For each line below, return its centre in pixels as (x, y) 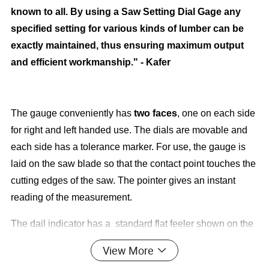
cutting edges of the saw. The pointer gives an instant (123, 181)
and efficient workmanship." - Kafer (91, 62)
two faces (156, 113)
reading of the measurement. (72, 198)
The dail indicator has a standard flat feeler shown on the (132, 224)
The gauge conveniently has (73, 113)
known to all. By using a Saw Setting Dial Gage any (126, 12)
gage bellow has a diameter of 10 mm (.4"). (102, 241)
